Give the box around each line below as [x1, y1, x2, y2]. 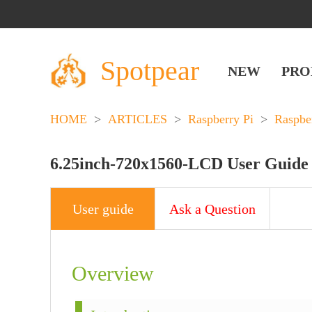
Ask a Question [169, 201, 256, 217]
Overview [72, 262, 154, 285]
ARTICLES [108, 112, 167, 126]
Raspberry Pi [188, 112, 253, 126]
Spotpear [100, 54, 199, 86]
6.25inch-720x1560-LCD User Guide [50, 155, 309, 173]
